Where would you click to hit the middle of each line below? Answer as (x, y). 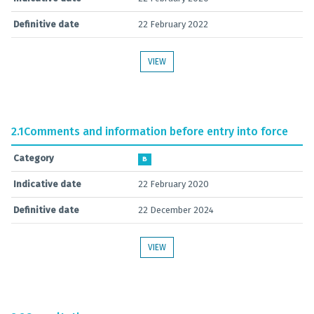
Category (34, 158)
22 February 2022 (173, 24)
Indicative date (47, 184)
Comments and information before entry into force (156, 131)
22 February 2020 (173, 184)
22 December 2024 (176, 210)
